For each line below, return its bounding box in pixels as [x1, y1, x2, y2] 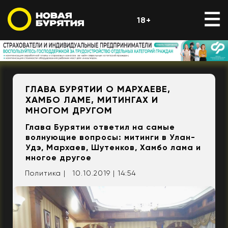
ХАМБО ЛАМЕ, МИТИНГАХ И [25, 94, 158, 106]
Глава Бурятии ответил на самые [25, 122, 175, 132]
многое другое [25, 153, 92, 163]
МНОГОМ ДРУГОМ [25, 105, 112, 117]
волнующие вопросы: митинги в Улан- [25, 132, 195, 142]
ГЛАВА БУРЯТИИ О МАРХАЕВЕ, [25, 83, 170, 95]
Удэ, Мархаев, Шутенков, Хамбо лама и [25, 142, 201, 153]
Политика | [25, 169, 66, 178]
